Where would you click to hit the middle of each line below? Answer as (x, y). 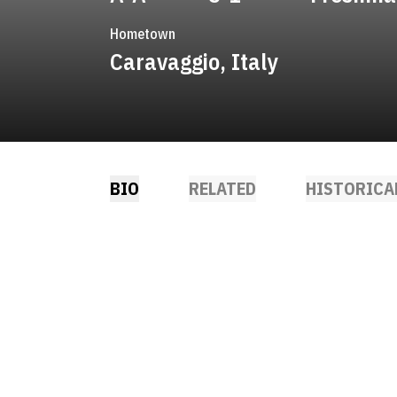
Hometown (143, 34)
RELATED (222, 188)
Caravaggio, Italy (194, 61)
